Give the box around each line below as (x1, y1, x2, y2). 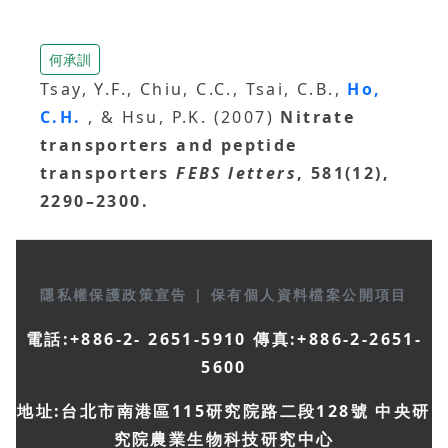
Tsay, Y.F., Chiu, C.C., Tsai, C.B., (40, 77, 348, 100)
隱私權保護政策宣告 (40, 284, 195, 304)
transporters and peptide (40, 133, 298, 156)
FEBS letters (176, 161, 298, 184)
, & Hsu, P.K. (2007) (88, 105, 281, 128)
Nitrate (280, 105, 356, 128)
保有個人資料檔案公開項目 (211, 284, 408, 304)
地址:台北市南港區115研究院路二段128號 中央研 (17, 399, 431, 422)
